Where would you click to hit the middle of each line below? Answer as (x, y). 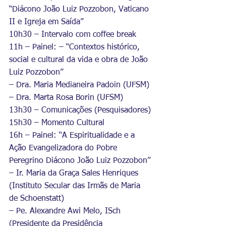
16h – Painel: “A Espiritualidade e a (73, 136)
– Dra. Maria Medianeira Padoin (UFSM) (79, 85)
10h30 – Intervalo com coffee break (73, 35)
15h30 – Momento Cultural (57, 123)
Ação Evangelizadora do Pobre (64, 148)
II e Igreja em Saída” (46, 22)
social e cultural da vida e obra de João (80, 60)
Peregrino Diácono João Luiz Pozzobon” (80, 161)
